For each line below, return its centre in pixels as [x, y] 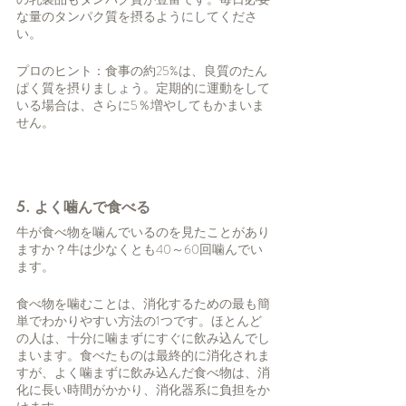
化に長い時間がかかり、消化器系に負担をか [143, 390]
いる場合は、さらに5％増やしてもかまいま [140, 106]
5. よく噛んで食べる [83, 208]
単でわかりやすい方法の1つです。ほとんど [139, 321]
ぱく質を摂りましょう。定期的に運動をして [143, 88]
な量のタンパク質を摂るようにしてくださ [137, 17]
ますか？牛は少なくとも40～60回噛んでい [140, 250]
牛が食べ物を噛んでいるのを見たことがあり [143, 232]
